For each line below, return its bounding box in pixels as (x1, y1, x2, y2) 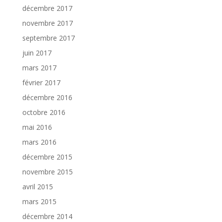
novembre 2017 (22, 18, 73, 28)
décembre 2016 (22, 93, 72, 103)
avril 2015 (22, 182, 53, 192)
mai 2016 (22, 122, 52, 132)
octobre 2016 (22, 108, 65, 117)
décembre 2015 (22, 152, 72, 162)
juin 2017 (22, 48, 52, 58)
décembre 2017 (22, 3, 72, 13)
